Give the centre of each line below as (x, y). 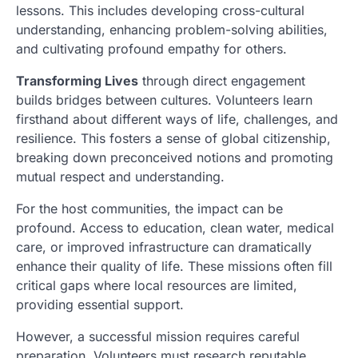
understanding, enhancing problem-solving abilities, (172, 30)
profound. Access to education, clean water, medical (175, 228)
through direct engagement (222, 81)
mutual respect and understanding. (120, 177)
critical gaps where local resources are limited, (157, 285)
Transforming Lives (77, 81)
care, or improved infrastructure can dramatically (164, 247)
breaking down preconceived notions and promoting (175, 157)
